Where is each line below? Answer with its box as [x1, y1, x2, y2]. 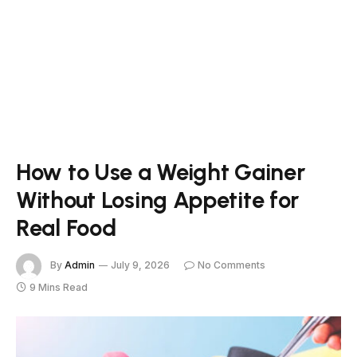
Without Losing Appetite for [16, 186, 300, 214]
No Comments [198, 259, 265, 272]
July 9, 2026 [111, 259, 170, 272]
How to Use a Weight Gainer [16, 158, 305, 186]
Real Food [16, 214, 116, 241]
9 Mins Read [29, 281, 88, 293]
